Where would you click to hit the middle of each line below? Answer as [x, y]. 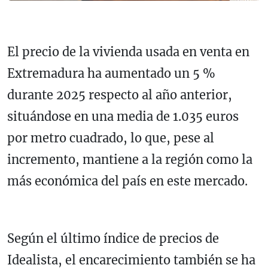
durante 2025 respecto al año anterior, [120, 95]
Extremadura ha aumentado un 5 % [111, 74]
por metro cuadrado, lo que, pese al [111, 138]
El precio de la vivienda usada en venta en [128, 52]
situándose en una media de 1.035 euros [123, 117]
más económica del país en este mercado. [127, 181]
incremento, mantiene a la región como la [130, 160]
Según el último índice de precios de [113, 239]
